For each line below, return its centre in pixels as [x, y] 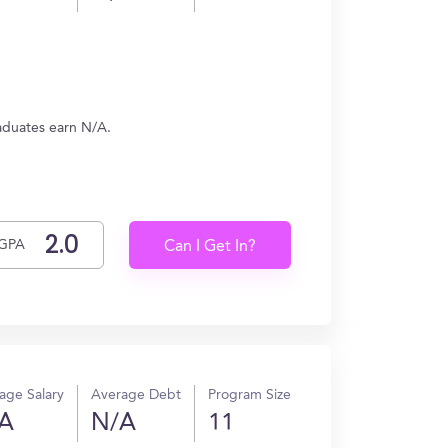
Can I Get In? [210, 247]
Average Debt [136, 395]
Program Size [249, 395]
